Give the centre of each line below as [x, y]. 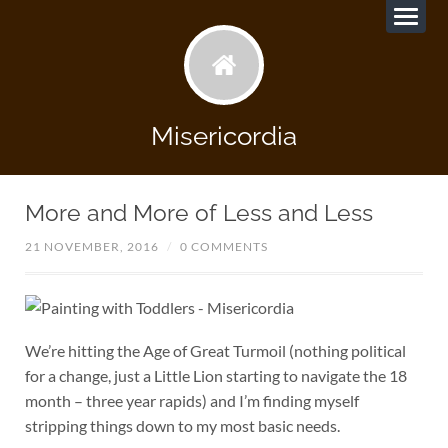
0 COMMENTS [223, 247]
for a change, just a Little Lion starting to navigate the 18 [215, 375]
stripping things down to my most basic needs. [182, 425]
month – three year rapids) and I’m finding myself [191, 400]
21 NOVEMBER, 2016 [91, 247]
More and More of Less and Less [198, 212]
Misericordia [224, 135]
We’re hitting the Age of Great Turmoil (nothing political [215, 350]
